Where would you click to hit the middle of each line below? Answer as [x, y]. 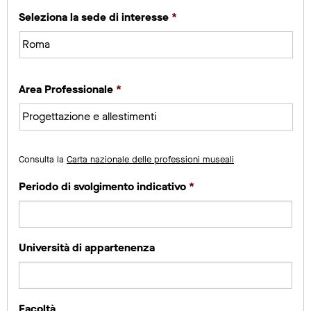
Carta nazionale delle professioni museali [150, 159]
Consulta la [43, 159]
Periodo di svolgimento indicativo [102, 186]
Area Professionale [66, 89]
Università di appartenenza [87, 247]
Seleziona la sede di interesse [94, 17]
